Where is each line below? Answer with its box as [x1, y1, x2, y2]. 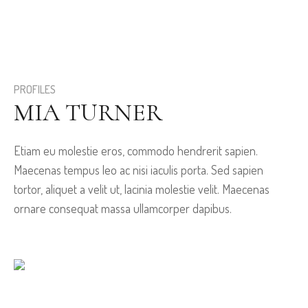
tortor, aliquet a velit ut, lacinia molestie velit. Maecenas [14, 181, 269, 197]
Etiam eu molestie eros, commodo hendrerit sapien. [14, 143, 258, 158]
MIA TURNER [14, 98, 162, 127]
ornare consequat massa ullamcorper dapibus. [14, 201, 232, 216]
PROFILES [14, 82, 56, 96]
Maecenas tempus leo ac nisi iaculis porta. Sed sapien [14, 162, 263, 177]
